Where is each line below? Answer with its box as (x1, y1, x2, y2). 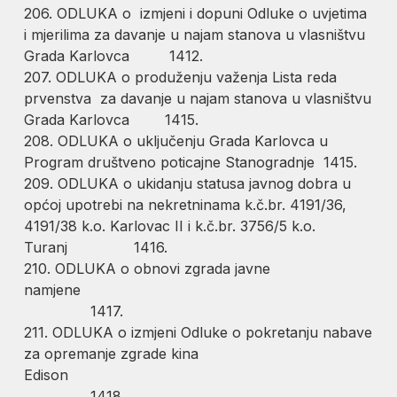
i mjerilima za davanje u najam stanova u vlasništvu (24, 25, 366, 43)
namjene (24, 280, 307, 299)
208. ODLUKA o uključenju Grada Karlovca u (24, 131, 329, 150)
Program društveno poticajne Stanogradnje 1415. (24, 152, 358, 171)
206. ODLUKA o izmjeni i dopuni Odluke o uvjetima (24, 4, 368, 22)
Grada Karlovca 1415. (24, 110, 199, 128)
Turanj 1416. (24, 237, 168, 256)
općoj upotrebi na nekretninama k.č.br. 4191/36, (24, 195, 347, 214)
